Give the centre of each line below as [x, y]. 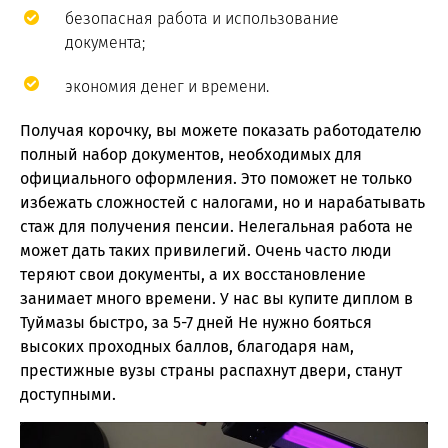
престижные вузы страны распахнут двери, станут [211, 371]
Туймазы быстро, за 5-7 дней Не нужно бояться [196, 323]
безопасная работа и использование [202, 19]
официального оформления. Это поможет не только [216, 179]
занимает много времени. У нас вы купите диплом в [216, 299]
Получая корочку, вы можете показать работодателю [221, 131]
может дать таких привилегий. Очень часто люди [206, 251]
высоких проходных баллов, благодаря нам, [187, 347]
